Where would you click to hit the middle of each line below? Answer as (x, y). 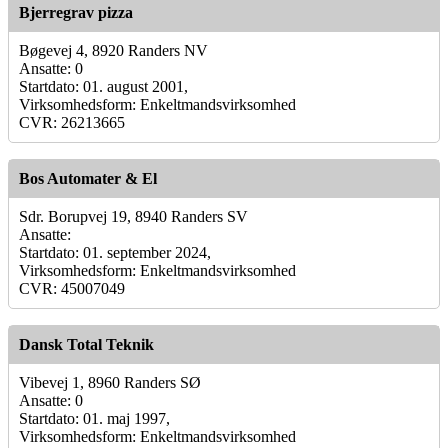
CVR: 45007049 (72, 288)
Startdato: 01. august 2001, (103, 86)
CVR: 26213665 (72, 122)
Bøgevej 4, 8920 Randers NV (113, 50)
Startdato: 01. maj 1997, (94, 418)
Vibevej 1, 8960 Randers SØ (110, 382)
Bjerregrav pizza (76, 12)
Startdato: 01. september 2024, (115, 252)
